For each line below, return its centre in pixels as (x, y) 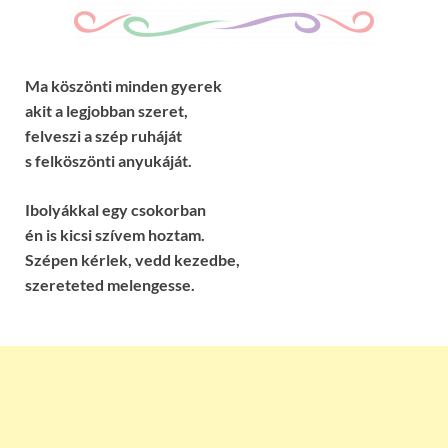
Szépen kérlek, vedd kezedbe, (132, 260)
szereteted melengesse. (110, 285)
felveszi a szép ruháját (103, 136)
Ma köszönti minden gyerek (123, 86)
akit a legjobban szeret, (106, 111)
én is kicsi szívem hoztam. (115, 235)
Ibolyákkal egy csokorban (115, 210)
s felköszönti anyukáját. (108, 161)
